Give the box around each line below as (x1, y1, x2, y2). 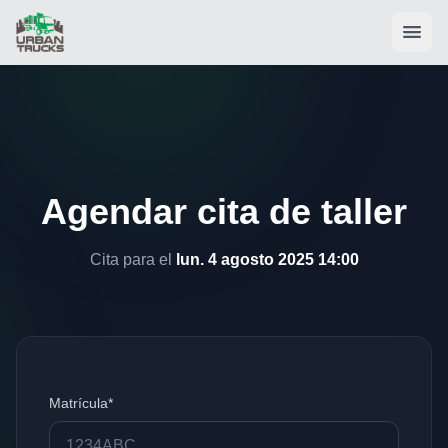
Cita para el (89, 251, 176, 268)
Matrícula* (49, 395, 113, 411)
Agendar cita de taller (41, 191, 407, 232)
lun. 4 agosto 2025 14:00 (175, 251, 359, 268)
